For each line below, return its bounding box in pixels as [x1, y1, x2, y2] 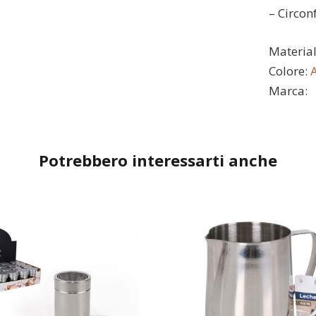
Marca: [268, 82, 308, 99]
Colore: [268, 62, 310, 79]
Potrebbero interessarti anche [39, 149, 277, 171]
